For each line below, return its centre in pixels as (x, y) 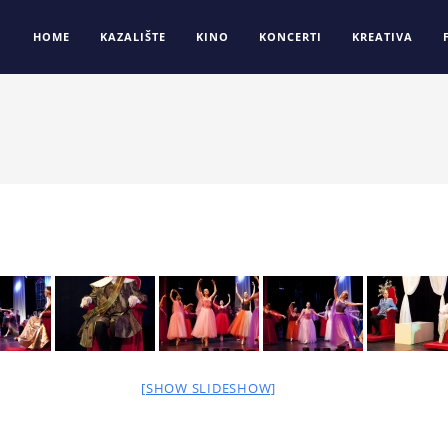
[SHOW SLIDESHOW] (208, 388)
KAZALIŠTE (133, 36)
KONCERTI (290, 36)
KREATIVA (382, 36)
